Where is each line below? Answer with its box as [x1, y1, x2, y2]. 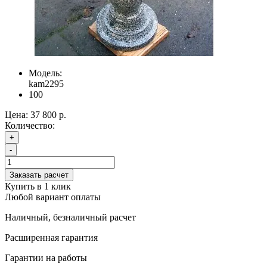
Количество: [5, 120, 55, 131]
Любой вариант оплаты [5, 191, 101, 202]
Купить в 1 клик [5, 181, 71, 191]
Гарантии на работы [5, 252, 87, 263]
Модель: [29, 67, 62, 78]
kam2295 [29, 78, 64, 89]
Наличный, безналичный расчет [5, 212, 136, 222]
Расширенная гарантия [5, 232, 98, 243]
